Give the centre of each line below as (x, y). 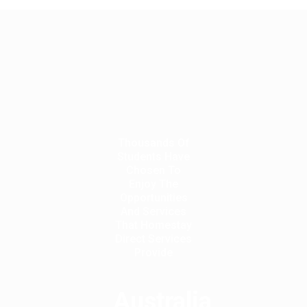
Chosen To (153, 170)
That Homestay (153, 225)
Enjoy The (153, 184)
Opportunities (153, 197)
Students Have (153, 156)
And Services (153, 211)
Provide (153, 252)
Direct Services (153, 238)
